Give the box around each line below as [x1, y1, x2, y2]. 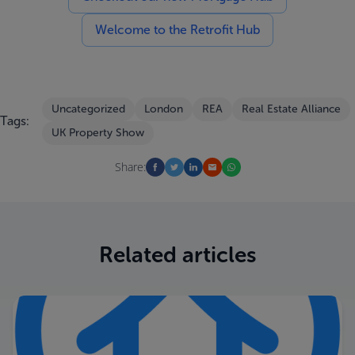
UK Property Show [52, 126, 144, 139]
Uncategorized [52, 102, 125, 116]
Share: [114, 159, 146, 174]
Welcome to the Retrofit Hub [95, 22, 260, 37]
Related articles [98, 242, 257, 268]
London [144, 102, 183, 116]
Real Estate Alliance [242, 102, 341, 116]
